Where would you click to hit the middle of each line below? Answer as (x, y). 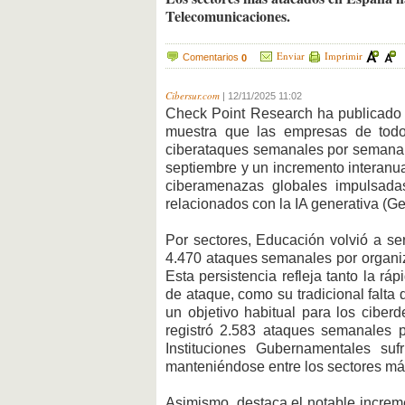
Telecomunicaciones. (228, 16)
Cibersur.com (193, 96)
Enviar (291, 55)
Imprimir (344, 55)
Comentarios (212, 57)
